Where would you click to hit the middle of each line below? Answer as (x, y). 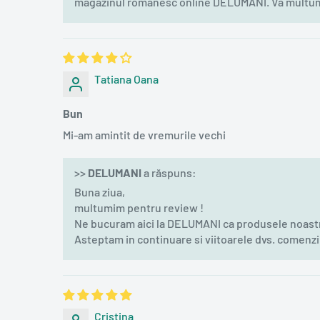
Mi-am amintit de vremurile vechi (144, 134)
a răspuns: (169, 172)
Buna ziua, (100, 191)
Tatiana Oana (126, 79)
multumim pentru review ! (139, 207)
